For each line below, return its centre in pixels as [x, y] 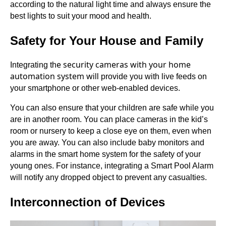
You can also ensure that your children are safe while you [112, 107]
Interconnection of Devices [88, 202]
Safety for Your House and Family [107, 40]
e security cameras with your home [124, 64]
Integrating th [33, 65]
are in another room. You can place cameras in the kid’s [109, 119]
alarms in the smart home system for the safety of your [105, 154]
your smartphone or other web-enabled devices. [95, 88]
